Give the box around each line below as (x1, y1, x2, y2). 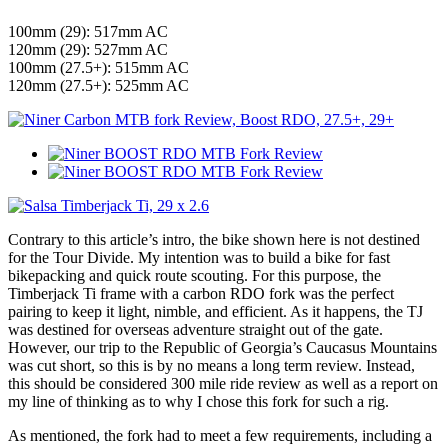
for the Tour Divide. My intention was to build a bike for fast (8, 248, 390, 266)
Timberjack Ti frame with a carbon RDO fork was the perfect (8, 284, 394, 302)
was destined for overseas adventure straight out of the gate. (8, 320, 383, 338)
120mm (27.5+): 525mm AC (8, 76, 189, 94)
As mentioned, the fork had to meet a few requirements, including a (8, 426, 432, 444)
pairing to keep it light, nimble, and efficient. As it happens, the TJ (8, 302, 423, 320)
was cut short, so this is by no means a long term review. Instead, (8, 356, 415, 374)
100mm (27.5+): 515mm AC (8, 58, 189, 76)
